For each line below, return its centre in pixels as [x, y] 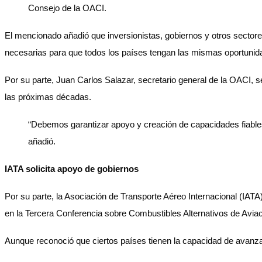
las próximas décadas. [49, 97]
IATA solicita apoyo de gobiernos [72, 169]
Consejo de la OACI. [67, 8]
